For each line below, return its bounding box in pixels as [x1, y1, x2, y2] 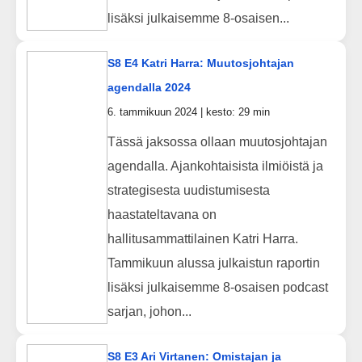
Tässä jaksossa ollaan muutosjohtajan [107, 134, 327, 149]
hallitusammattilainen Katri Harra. [107, 231, 298, 246]
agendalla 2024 [107, 81, 191, 95]
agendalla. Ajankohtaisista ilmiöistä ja [107, 158, 323, 173]
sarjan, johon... [107, 304, 192, 318]
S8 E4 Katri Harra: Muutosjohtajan [107, 57, 294, 70]
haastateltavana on [107, 207, 217, 221]
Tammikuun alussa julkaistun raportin [107, 255, 320, 270]
